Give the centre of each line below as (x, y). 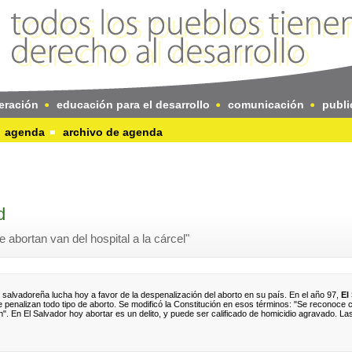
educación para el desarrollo (133, 104)
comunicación (266, 104)
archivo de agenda (113, 132)
